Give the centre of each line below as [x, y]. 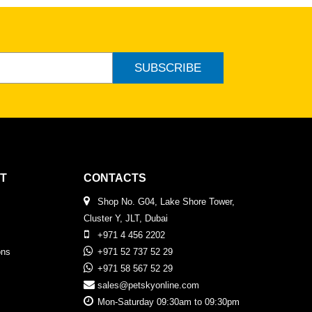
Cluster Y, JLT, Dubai [125, 219]
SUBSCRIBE [168, 68]
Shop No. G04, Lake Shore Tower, [166, 202]
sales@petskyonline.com [149, 286]
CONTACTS [115, 178]
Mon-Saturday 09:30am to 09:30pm [169, 302]
